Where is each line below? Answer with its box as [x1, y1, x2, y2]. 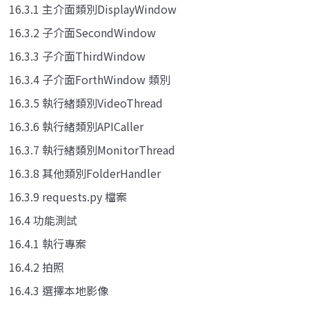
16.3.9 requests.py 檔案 [9, 188, 127, 205]
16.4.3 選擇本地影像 [9, 281, 108, 299]
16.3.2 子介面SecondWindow [9, 23, 156, 41]
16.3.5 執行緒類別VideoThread [9, 94, 163, 111]
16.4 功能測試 [9, 211, 77, 228]
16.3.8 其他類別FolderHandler [9, 164, 161, 181]
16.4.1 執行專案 [9, 235, 86, 252]
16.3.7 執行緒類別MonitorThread [9, 141, 175, 158]
